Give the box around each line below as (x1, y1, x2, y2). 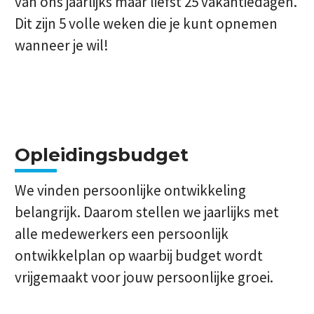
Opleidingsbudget (15, 144, 189, 166)
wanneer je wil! (15, 36, 109, 55)
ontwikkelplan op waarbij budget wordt (15, 246, 263, 265)
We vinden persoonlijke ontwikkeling (15, 181, 246, 200)
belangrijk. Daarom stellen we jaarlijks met (15, 203, 279, 221)
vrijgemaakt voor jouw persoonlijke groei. (15, 268, 273, 287)
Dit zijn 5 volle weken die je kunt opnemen (15, 14, 278, 33)
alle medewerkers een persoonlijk (15, 224, 228, 243)
